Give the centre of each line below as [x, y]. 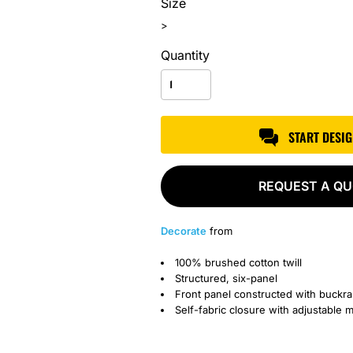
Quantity [185, 56]
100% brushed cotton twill [238, 263]
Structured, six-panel [226, 279]
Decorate [184, 231]
